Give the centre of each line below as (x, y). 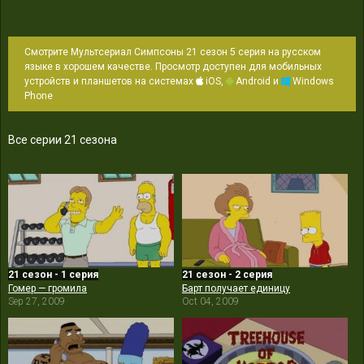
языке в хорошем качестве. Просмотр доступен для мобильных (173, 66)
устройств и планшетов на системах (110, 81)
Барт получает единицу (236, 289)
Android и (257, 81)
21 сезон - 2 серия (227, 275)
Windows (312, 81)
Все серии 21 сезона (63, 139)
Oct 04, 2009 (210, 302)
